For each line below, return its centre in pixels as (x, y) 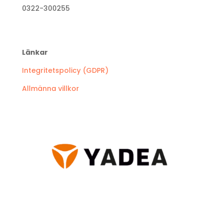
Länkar (35, 52)
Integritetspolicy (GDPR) (65, 70)
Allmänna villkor (50, 88)
